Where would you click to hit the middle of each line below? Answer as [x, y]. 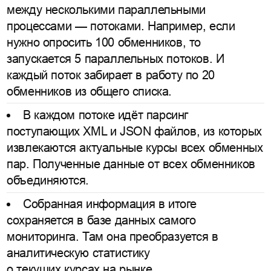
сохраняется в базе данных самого [101, 220]
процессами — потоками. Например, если [121, 26]
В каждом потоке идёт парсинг [106, 115]
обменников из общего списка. [89, 91]
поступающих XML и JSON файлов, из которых [134, 131]
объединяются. [48, 180]
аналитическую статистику [78, 253]
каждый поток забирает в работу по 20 [111, 75]
